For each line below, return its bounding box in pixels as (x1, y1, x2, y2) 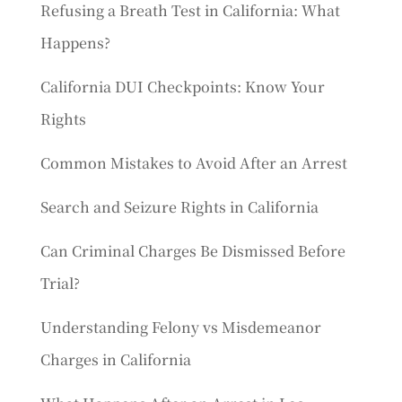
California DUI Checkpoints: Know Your (39, 76, 325, 97)
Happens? (39, 32, 110, 53)
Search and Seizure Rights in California (39, 197, 319, 217)
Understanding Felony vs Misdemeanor (39, 317, 321, 337)
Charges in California (39, 349, 191, 370)
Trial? (39, 273, 80, 293)
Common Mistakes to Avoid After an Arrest (39, 153, 347, 173)
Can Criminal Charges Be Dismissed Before (39, 240, 345, 261)
